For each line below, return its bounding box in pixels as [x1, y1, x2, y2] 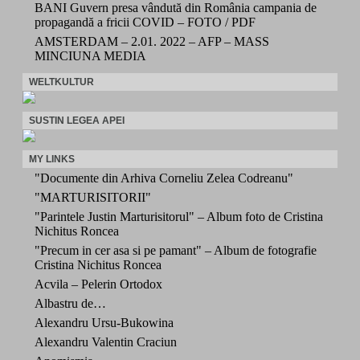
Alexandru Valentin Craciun [35, 334, 177, 349]
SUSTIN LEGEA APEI [29, 114, 125, 126]
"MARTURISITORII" [35, 190, 151, 204]
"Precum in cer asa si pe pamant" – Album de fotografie [35, 243, 317, 257]
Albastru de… [35, 296, 106, 310]
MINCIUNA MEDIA [35, 48, 146, 63]
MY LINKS [29, 153, 75, 165]
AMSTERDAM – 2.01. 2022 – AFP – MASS [35, 34, 269, 48]
